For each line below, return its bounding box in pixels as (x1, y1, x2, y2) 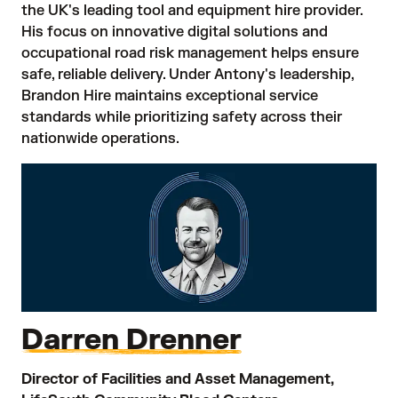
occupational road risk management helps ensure (21, 44, 359, 62)
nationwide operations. (21, 129, 179, 147)
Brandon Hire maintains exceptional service (21, 86, 318, 105)
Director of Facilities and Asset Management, (21, 370, 333, 388)
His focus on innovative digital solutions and (21, 22, 328, 41)
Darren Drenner (21, 321, 242, 358)
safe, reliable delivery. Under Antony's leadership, (21, 65, 354, 84)
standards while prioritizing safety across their (21, 107, 342, 126)
